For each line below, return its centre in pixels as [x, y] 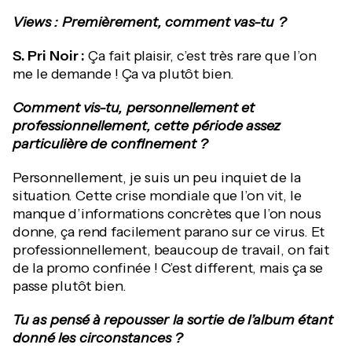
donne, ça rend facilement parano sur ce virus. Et [169, 232]
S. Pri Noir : [49, 56]
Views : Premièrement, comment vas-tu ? [149, 22]
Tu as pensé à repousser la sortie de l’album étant [173, 320]
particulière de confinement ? [110, 144]
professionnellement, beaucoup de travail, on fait [171, 250]
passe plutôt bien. [70, 286]
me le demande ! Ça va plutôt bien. [123, 74]
